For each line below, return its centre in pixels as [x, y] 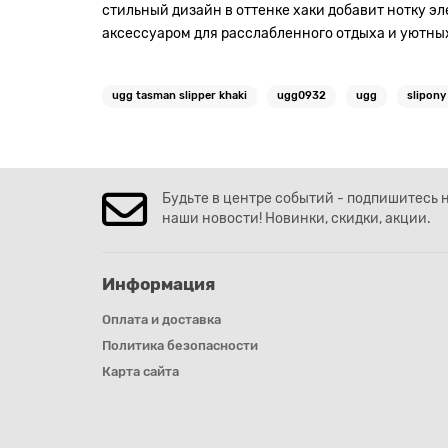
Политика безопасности [180, 345]
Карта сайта [140, 371]
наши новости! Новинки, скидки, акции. [296, 218]
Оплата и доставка [161, 319]
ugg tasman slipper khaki [179, 95]
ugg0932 [301, 95]
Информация [158, 284]
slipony [426, 95]
